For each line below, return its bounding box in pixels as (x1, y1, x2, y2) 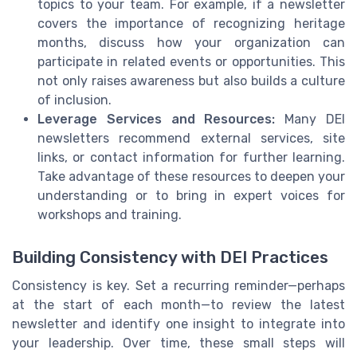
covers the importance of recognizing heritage (37, 16, 345, 32)
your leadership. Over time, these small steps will (12, 335, 345, 351)
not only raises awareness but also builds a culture (37, 73, 345, 89)
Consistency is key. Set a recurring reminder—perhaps (12, 278, 345, 294)
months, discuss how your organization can (37, 35, 345, 51)
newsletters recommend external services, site (37, 131, 345, 147)
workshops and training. (37, 207, 182, 223)
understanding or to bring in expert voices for (37, 188, 345, 204)
